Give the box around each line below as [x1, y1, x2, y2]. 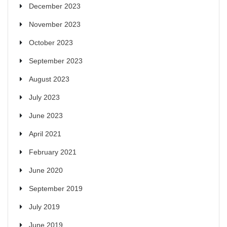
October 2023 [29, 38, 73, 47]
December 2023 [29, 2, 81, 10]
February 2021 [29, 147, 77, 156]
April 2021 [29, 129, 61, 138]
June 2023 [29, 111, 63, 120]
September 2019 [29, 184, 83, 193]
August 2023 [29, 74, 69, 83]
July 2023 [29, 93, 60, 101]
